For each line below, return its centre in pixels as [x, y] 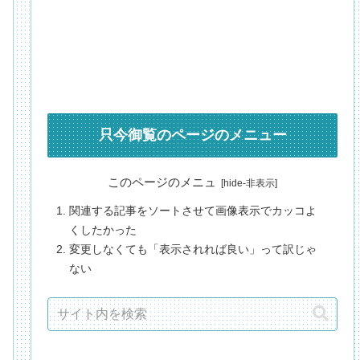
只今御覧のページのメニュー [192, 135]
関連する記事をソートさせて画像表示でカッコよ [193, 211]
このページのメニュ [162, 183]
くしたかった [103, 230]
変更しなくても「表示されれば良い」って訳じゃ [193, 249]
